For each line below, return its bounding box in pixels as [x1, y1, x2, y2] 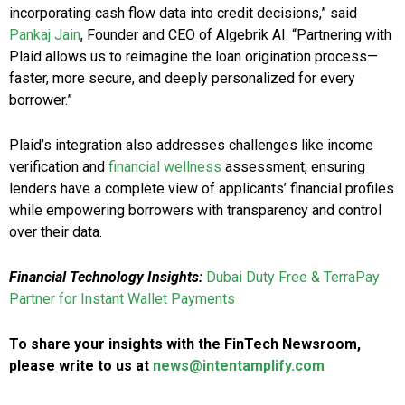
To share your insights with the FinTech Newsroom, [9, 335, 361, 353]
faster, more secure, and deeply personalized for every [9, 70, 355, 88]
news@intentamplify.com [153, 357, 325, 375]
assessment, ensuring [221, 158, 365, 176]
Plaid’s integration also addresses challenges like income [9, 137, 373, 155]
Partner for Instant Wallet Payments [9, 290, 235, 308]
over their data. [9, 223, 102, 241]
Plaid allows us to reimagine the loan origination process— [9, 48, 378, 66]
